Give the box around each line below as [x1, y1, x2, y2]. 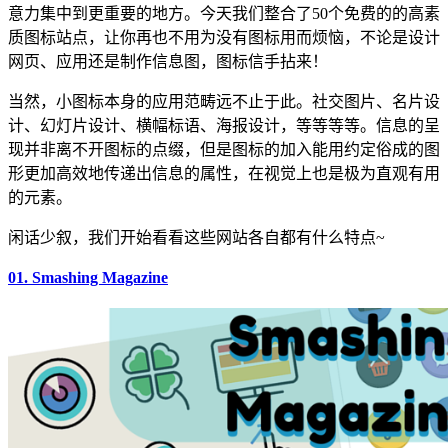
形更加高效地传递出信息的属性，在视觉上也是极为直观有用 [8, 164, 440, 182]
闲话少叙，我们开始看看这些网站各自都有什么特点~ [8, 228, 385, 246]
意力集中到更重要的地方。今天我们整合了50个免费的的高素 [8, 4, 440, 22]
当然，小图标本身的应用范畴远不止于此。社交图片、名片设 [8, 92, 440, 110]
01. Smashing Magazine [8, 268, 168, 286]
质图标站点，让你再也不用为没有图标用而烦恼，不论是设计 [8, 28, 440, 46]
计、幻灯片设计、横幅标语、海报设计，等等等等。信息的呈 [8, 116, 440, 134]
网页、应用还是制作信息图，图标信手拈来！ [8, 52, 328, 70]
